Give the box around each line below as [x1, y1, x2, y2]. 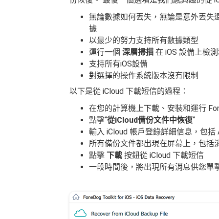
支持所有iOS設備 [89, 59, 148, 68]
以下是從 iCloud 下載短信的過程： [69, 86, 188, 96]
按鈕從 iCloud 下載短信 [124, 150, 204, 160]
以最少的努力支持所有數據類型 [89, 35, 198, 45]
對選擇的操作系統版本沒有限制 [89, 70, 198, 80]
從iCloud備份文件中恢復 [107, 115, 193, 125]
